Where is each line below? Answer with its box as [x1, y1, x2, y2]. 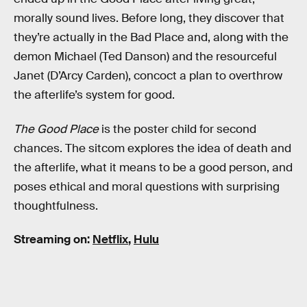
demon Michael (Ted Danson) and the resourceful [14, 49, 277, 64]
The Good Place [14, 121, 101, 136]
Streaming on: [14, 232, 93, 247]
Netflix [93, 232, 128, 247]
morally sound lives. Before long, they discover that [14, 11, 284, 26]
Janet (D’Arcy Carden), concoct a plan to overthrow [14, 69, 282, 84]
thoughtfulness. [14, 198, 98, 213]
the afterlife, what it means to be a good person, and [14, 160, 293, 175]
